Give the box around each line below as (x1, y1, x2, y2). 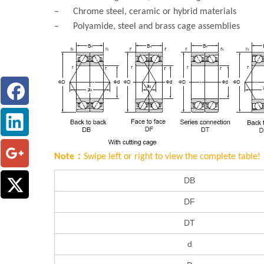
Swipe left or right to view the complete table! (84, 152, 260, 162)
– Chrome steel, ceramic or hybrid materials (54, 7, 236, 17)
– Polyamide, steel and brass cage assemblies (54, 22, 240, 32)
